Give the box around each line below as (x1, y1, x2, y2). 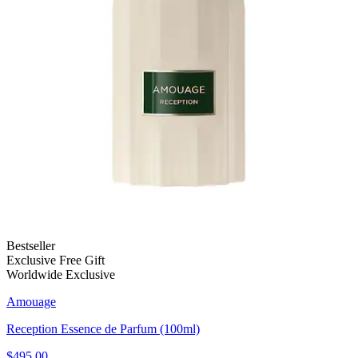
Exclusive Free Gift (6, 253, 105, 267)
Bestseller (6, 238, 55, 253)
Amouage (6, 294, 56, 308)
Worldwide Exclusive (6, 267, 115, 281)
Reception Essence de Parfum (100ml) (6, 321, 200, 336)
